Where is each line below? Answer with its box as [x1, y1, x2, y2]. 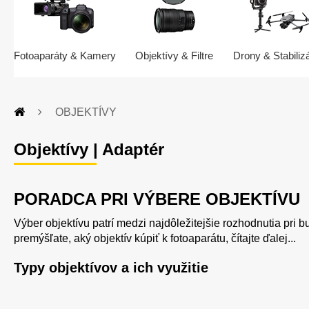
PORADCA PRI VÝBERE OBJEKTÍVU [14, 190, 300, 209]
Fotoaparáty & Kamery [14, 50, 116, 62]
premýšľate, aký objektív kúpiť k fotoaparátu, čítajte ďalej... [14, 232, 296, 245]
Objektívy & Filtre [135, 50, 214, 62]
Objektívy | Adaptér [14, 140, 164, 159]
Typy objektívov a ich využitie [14, 260, 208, 276]
